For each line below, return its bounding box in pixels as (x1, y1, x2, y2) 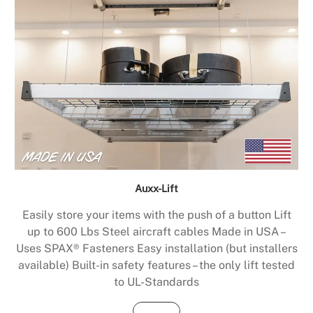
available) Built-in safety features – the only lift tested (18, 259, 295, 272)
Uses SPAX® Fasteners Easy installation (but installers (15, 242, 298, 256)
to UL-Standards (114, 275, 199, 289)
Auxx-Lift (135, 182, 178, 195)
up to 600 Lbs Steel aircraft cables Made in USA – (27, 225, 286, 239)
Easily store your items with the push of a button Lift (22, 208, 291, 222)
